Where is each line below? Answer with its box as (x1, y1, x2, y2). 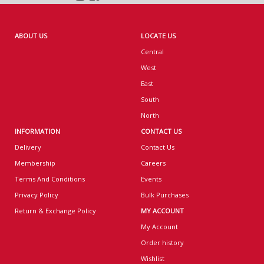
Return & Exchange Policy (15, 206, 96, 215)
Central (141, 47, 164, 56)
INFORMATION (15, 126, 60, 136)
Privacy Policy (15, 190, 58, 199)
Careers (141, 158, 166, 167)
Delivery (15, 142, 41, 151)
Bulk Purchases (141, 190, 189, 199)
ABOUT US (15, 31, 47, 40)
